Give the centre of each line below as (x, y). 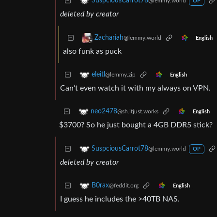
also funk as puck (92, 52)
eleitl (98, 75)
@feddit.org (124, 186)
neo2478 (104, 112)
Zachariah (109, 38)
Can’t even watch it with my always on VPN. (135, 88)
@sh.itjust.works (138, 112)
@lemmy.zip (120, 75)
